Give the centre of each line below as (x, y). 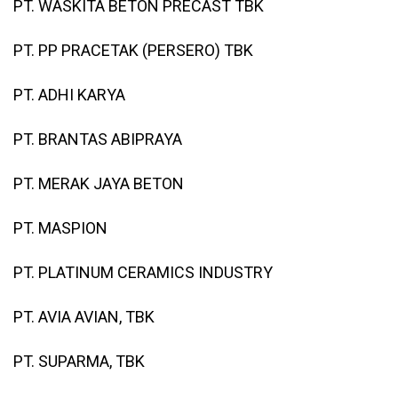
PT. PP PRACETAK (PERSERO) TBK (133, 50)
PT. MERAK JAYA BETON (99, 183)
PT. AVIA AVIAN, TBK (84, 317)
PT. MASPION (60, 228)
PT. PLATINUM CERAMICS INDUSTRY (143, 272)
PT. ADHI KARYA (69, 95)
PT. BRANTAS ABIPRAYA (98, 139)
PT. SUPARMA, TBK (79, 361)
